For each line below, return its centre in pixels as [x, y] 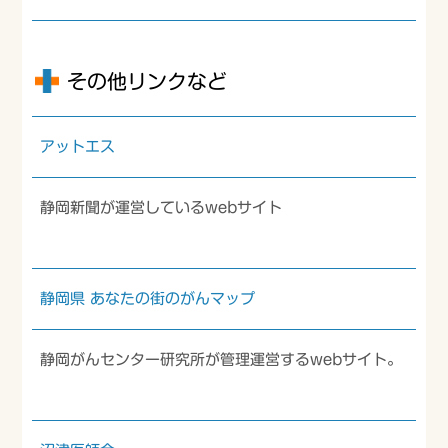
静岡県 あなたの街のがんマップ [148, 298]
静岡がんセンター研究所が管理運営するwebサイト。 [221, 359]
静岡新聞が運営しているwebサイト [161, 207]
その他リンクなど [147, 81]
